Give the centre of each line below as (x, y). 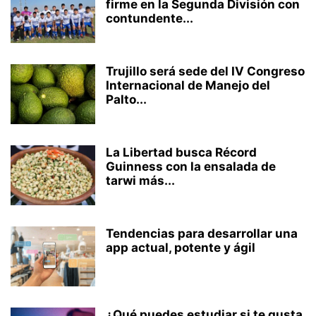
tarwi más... (140, 181)
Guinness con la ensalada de (191, 166)
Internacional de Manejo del (188, 85)
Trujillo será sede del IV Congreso (205, 71)
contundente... (150, 18)
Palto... (126, 99)
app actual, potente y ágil (181, 248)
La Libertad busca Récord (181, 152)
